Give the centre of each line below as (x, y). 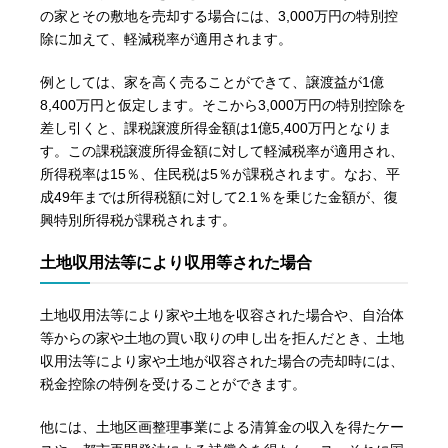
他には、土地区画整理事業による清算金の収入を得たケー (222, 426)
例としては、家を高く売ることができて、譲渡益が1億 (212, 81)
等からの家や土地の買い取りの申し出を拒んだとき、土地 (222, 337)
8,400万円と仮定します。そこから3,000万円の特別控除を (223, 104)
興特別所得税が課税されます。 (138, 219)
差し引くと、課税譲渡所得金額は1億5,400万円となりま (216, 127)
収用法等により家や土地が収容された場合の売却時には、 (222, 360)
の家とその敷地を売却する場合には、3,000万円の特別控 (219, 15)
